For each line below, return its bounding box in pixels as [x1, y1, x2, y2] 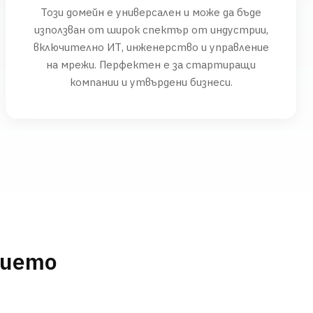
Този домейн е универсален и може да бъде [41, 5, 261, 19]
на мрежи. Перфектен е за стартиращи [46, 57, 256, 71]
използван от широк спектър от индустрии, [34, 22, 268, 36]
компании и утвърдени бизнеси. [69, 75, 233, 89]
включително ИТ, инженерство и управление [33, 40, 269, 54]
